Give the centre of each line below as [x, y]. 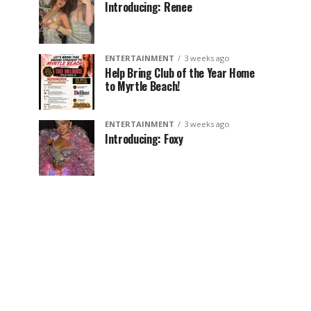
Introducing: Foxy [144, 139]
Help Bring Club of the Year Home [180, 73]
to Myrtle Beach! [142, 86]
